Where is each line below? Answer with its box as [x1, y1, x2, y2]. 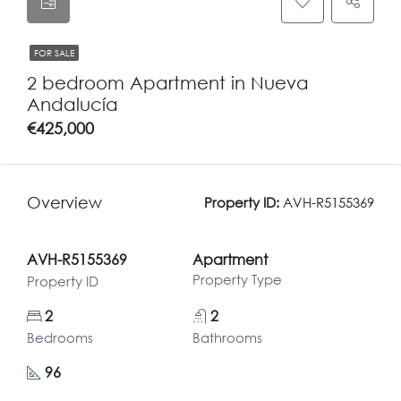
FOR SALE [34, 47, 74, 58]
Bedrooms [27, 329, 93, 346]
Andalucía [27, 93, 118, 115]
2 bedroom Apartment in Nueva [27, 72, 309, 93]
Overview [27, 192, 102, 212]
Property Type [192, 271, 282, 287]
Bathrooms [192, 329, 262, 346]
